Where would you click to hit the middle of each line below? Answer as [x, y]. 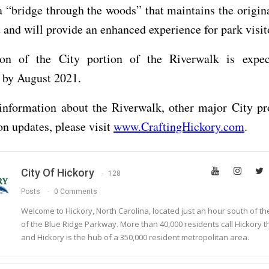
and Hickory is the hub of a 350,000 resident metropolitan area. [135, 237]
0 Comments [76, 191]
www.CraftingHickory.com [179, 126]
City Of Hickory [58, 172]
